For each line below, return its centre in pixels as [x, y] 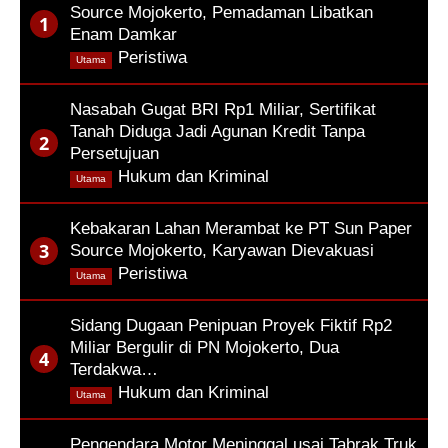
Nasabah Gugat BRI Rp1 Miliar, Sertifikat [223, 109]
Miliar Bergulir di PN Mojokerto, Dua [204, 347]
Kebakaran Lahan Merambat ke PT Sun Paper [241, 228]
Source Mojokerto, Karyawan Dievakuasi [222, 250]
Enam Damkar [123, 34]
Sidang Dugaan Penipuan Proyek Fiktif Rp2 [231, 325]
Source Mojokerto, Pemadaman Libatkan [221, 12]
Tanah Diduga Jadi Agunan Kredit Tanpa [217, 131]
